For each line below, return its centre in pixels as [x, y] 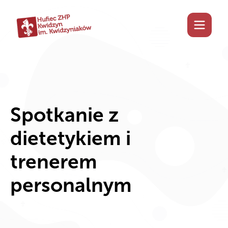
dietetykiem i [70, 138]
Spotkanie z [64, 115]
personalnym [71, 185]
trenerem [54, 162]
